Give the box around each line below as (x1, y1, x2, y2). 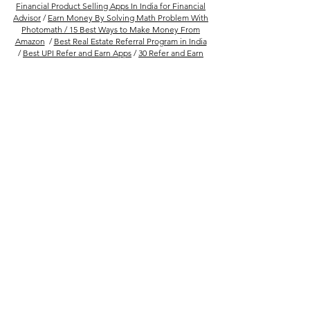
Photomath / (21, 24, 69, 35)
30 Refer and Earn (138, 48, 203, 58)
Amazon (15, 36, 45, 46)
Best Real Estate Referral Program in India (53, 36, 207, 46)
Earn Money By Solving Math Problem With (48, 12, 208, 23)
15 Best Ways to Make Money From (69, 24, 200, 35)
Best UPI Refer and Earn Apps (23, 48, 131, 58)
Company (81, 228, 140, 244)
